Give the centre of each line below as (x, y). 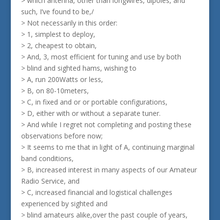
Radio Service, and (50, 181)
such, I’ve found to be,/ (57, 12)
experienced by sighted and (64, 204)
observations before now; (62, 136)
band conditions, (47, 158)
